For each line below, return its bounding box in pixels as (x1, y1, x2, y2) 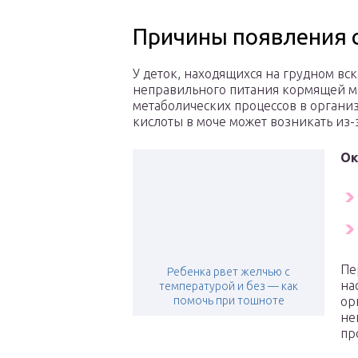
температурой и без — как (159, 280, 298, 293)
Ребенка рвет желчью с (167, 265, 290, 279)
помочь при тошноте (173, 294, 284, 308)
